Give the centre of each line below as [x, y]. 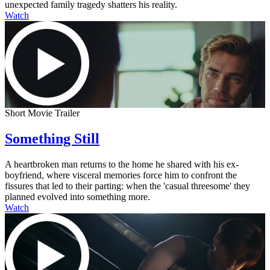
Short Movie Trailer [42, 113]
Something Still [52, 138]
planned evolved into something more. [77, 196]
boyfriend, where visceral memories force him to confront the [121, 175]
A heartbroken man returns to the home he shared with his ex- [122, 164]
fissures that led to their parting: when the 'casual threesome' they [127, 186]
